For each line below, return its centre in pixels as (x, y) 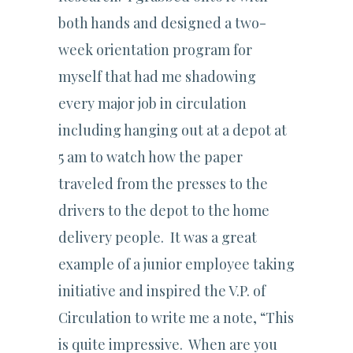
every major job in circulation (152, 104)
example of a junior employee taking (176, 264)
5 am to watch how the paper (150, 157)
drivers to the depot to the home (164, 211)
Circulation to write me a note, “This (176, 318)
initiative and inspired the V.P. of (162, 291)
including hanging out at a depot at (173, 130)
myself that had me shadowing (157, 77)
